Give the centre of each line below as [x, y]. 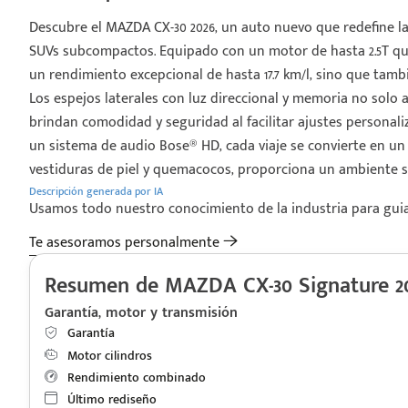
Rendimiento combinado [135, 377]
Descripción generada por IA [96, 192]
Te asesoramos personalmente [126, 243]
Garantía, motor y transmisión [141, 313]
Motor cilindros [108, 355]
